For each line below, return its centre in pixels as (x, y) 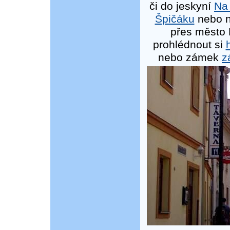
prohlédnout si (189, 45)
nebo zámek (190, 57)
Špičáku (175, 19)
